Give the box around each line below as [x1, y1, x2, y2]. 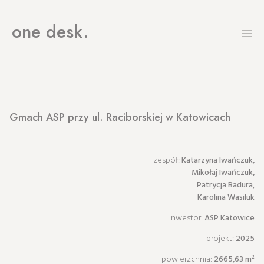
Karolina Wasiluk [197, 190, 255, 203]
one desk [12, 19, 83, 44]
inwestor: [169, 211, 204, 224]
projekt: [206, 232, 236, 245]
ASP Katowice [204, 211, 255, 224]
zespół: [153, 153, 181, 166]
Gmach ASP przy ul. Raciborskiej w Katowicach [9, 110, 230, 126]
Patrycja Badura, [197, 178, 255, 191]
